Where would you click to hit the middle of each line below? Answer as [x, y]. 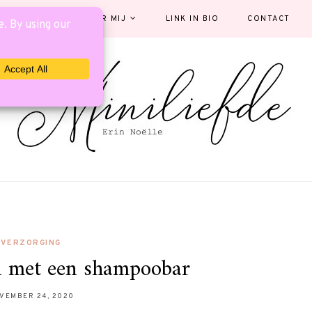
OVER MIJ [104, 19]
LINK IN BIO [192, 19]
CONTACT [269, 19]
